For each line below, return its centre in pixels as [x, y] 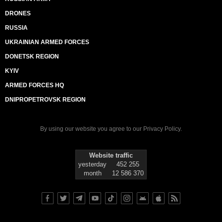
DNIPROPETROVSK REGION [45, 100]
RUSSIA [16, 28]
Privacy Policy [162, 129]
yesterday [92, 164]
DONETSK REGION [32, 56]
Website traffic [111, 155]
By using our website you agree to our [92, 129]
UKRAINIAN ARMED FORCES [47, 42]
